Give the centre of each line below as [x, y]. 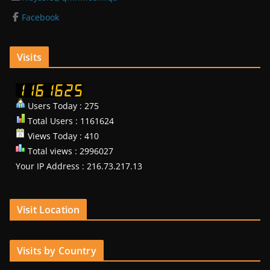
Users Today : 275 [62, 105]
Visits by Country [57, 250]
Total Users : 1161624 [70, 121]
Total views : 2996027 [69, 151]
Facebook [42, 17]
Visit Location [49, 209]
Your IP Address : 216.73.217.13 [79, 166]
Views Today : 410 [62, 136]
